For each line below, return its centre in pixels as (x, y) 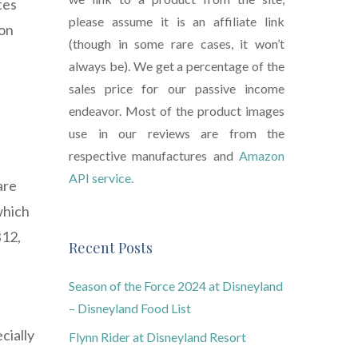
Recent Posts (111, 248)
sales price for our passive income (177, 89)
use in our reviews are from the (177, 133)
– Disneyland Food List (130, 308)
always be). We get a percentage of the (177, 66)
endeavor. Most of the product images (177, 111)
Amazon (262, 156)
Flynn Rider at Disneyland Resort (157, 337)
